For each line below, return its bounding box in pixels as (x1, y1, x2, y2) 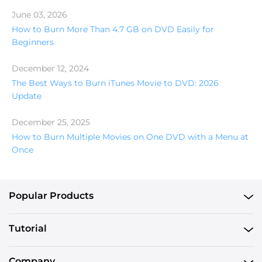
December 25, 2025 (12, 116, 90, 127)
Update (12, 90, 42, 101)
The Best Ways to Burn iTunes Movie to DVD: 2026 (12, 77, 219, 88)
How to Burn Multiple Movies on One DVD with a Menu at (12, 131, 249, 142)
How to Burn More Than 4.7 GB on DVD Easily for (12, 23, 214, 35)
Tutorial (9, 223, 47, 235)
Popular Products (9, 190, 94, 202)
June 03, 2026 (12, 9, 67, 20)
